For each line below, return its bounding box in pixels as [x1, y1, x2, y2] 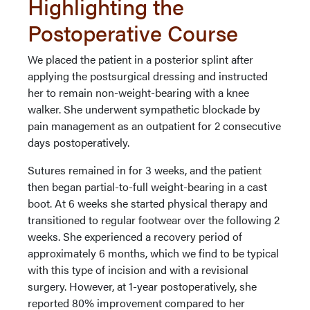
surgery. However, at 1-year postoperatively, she [28, 278, 257, 295]
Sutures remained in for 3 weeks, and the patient [28, 162, 262, 179]
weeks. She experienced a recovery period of [28, 228, 242, 245]
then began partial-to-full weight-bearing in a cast [28, 179, 267, 195]
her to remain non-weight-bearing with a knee [28, 84, 249, 101]
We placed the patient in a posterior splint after [28, 51, 253, 68]
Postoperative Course [28, 17, 238, 48]
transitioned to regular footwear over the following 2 [28, 212, 280, 228]
